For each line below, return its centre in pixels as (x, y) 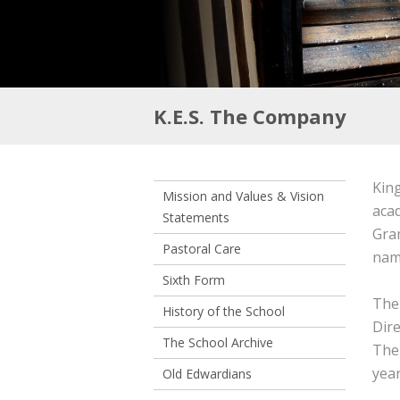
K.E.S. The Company (250, 116)
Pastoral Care (202, 249)
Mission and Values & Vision (243, 196)
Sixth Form (194, 280)
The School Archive (218, 342)
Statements (196, 217)
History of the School (224, 311)
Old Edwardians (207, 374)
